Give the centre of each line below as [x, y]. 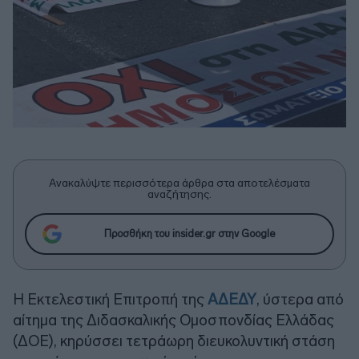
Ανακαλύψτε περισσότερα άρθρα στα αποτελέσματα [179, 183]
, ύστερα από [300, 299]
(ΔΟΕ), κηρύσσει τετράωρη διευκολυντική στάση [174, 341]
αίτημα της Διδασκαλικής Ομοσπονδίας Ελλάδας [173, 320]
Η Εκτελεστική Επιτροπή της [110, 299]
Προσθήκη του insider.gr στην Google [189, 234]
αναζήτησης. [179, 194]
